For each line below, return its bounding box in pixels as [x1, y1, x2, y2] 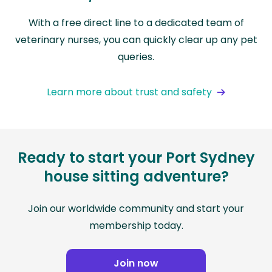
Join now [114, 256, 158, 271]
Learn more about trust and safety [47, 85, 212, 100]
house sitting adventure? [43, 166, 229, 187]
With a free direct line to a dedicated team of [28, 16, 244, 30]
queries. [118, 50, 154, 64]
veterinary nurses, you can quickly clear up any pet [15, 33, 257, 47]
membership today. [89, 219, 183, 233]
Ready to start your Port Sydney [17, 148, 255, 168]
